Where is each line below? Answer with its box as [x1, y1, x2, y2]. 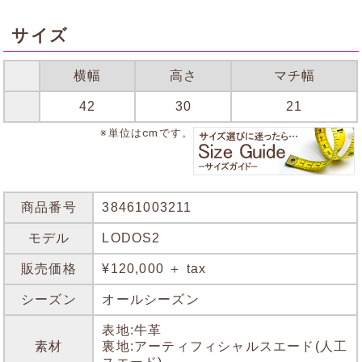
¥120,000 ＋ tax [102, 262, 207, 276]
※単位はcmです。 [100, 127, 194, 140]
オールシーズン [102, 293, 200, 307]
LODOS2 [102, 231, 161, 246]
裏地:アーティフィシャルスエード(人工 [102, 339, 348, 354]
